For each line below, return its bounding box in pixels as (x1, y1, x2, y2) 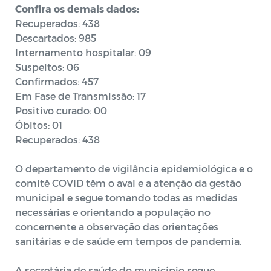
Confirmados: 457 (15, 76, 99, 87)
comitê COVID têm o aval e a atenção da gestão (15, 177, 241, 189)
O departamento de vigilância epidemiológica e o (15, 163, 253, 174)
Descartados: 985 (15, 32, 96, 44)
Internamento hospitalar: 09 (15, 47, 151, 58)
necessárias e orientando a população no (15, 206, 211, 218)
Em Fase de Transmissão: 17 (15, 90, 146, 102)
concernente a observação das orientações (15, 221, 218, 232)
